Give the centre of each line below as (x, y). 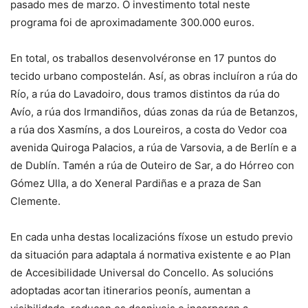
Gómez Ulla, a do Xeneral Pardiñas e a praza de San (136, 183)
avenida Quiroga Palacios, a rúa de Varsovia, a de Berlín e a (153, 147)
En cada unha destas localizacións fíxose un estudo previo (152, 237)
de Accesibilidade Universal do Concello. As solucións (142, 273)
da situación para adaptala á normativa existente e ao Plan (151, 255)
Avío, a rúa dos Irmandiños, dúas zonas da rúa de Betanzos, (154, 112)
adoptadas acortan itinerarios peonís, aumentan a (130, 290)
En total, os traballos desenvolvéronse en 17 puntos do (143, 58)
